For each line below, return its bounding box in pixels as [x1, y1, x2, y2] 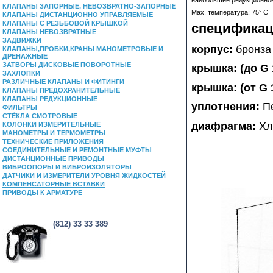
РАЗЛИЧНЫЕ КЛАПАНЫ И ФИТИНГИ [2, 78, 124, 85]
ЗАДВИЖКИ [2, 37, 41, 44]
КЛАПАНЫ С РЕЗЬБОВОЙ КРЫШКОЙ [2, 19, 128, 27]
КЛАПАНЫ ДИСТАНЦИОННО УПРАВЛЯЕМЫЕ [2, 11, 153, 18]
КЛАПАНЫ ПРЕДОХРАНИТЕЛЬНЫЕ [2, 87, 120, 94]
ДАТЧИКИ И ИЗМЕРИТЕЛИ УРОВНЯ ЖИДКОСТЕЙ [2, 172, 166, 179]
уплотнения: [191, 101, 260, 113]
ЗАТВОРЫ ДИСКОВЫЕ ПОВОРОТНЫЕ [2, 61, 131, 68]
